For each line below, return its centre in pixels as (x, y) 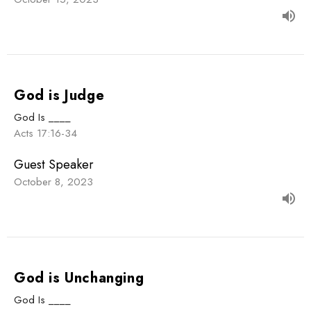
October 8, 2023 (53, 182)
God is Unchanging (79, 278)
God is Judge (59, 95)
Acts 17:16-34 (45, 133)
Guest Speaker (54, 164)
